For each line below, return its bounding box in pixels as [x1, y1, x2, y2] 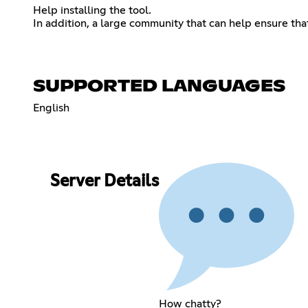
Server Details [49, 173, 159, 190]
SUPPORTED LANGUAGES [33, 78, 285, 95]
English [33, 102, 69, 113]
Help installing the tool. [33, 4, 151, 16]
